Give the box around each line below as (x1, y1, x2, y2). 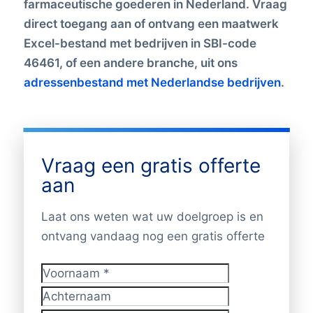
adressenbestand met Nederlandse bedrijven (23, 75, 281, 89)
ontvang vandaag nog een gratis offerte (41, 228, 265, 243)
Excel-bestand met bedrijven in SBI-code (23, 36, 256, 50)
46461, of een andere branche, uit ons (23, 55, 238, 70)
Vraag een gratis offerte (41, 153, 261, 177)
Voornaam (41, 275, 91, 289)
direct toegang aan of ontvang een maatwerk (23, 16, 279, 31)
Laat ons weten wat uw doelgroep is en (41, 209, 263, 224)
